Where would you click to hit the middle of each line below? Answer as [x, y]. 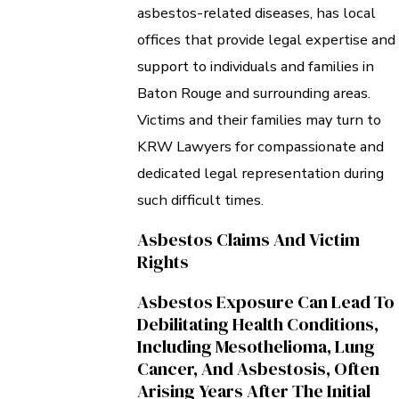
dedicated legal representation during [261, 174]
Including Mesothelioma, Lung [256, 346]
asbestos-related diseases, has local [256, 13]
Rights [163, 261]
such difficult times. [200, 200]
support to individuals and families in [256, 67]
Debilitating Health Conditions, [258, 324]
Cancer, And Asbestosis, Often [258, 368]
